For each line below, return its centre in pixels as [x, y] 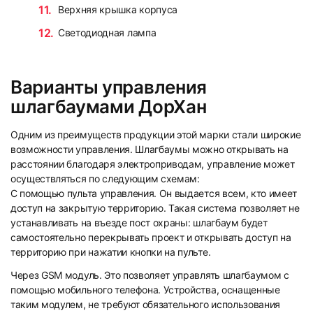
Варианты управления [109, 87]
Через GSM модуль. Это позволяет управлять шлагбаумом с [150, 275]
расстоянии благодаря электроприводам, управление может [153, 163]
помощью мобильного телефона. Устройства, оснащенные [145, 289]
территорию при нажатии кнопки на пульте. [111, 252]
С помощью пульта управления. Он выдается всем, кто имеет [154, 193]
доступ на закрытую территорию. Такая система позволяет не [155, 208]
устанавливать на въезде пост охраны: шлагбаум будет [139, 222]
